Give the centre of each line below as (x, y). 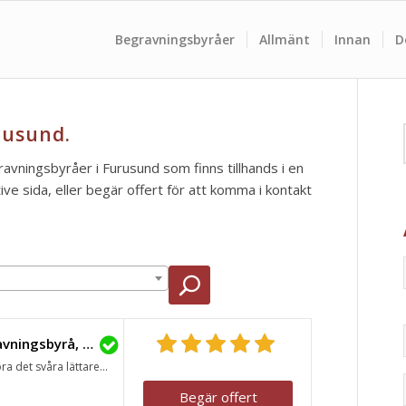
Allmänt (285, 39)
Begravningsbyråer (175, 39)
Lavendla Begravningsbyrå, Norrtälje (87, 343)
